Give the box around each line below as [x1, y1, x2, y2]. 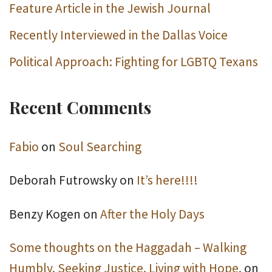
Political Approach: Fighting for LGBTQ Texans [9, 53, 258, 70]
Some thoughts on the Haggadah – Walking [9, 239, 246, 256]
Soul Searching [58, 138, 141, 155]
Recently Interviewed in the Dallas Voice [9, 27, 228, 43]
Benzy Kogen [9, 205, 81, 222]
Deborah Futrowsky [9, 172, 117, 189]
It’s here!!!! [137, 172, 198, 189]
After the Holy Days [100, 205, 205, 222]
